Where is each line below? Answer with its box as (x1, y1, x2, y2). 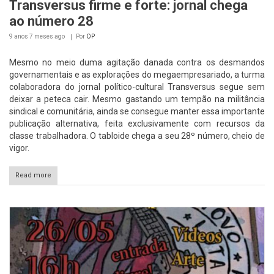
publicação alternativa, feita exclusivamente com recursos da (9, 119, 265, 129)
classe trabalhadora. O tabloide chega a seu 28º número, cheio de (9, 131, 265, 141)
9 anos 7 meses (9, 33, 53, 40)
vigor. (9, 143, 29, 154)
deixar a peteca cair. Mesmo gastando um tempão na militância (9, 94, 265, 105)
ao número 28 (9, 13, 94, 29)
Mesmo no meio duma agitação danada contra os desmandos (9, 57, 265, 68)
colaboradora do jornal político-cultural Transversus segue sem (9, 82, 265, 92)
